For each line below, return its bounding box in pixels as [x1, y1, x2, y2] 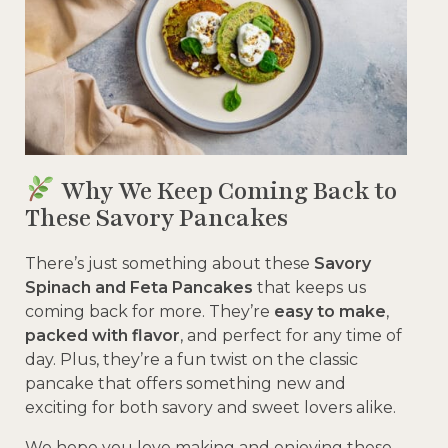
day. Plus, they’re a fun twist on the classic [25, 349, 358, 369]
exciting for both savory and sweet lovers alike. [25, 397, 396, 417]
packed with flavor [25, 325, 180, 345]
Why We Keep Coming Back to [55, 174, 397, 207]
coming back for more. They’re [25, 301, 274, 321]
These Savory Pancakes [25, 201, 288, 234]
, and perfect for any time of [180, 325, 402, 345]
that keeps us [253, 277, 366, 297]
